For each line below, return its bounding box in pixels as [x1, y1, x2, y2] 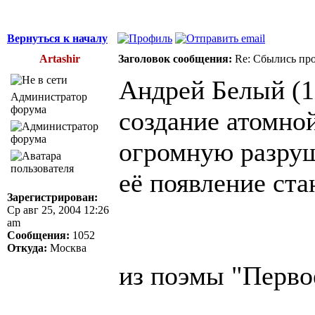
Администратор [11, 90, 87, 103]
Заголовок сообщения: [118, 52, 232, 65]
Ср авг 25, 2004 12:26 [7, 203, 109, 216]
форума [11, 103, 46, 115]
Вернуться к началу [7, 32, 108, 44]
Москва [47, 241, 86, 254]
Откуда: [7, 241, 47, 254]
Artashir [39, 52, 80, 65]
